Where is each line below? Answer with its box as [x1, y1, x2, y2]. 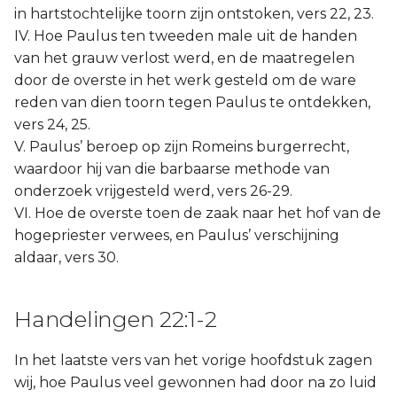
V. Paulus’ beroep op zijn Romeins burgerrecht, [14, 138, 349, 155]
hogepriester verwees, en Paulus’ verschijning [14, 227, 339, 244]
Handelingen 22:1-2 [14, 306, 217, 332]
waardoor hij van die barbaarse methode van [14, 160, 330, 177]
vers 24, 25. [14, 116, 90, 133]
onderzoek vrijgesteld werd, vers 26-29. [14, 183, 292, 199]
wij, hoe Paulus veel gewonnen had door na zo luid [14, 374, 377, 391]
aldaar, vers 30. [14, 249, 119, 266]
